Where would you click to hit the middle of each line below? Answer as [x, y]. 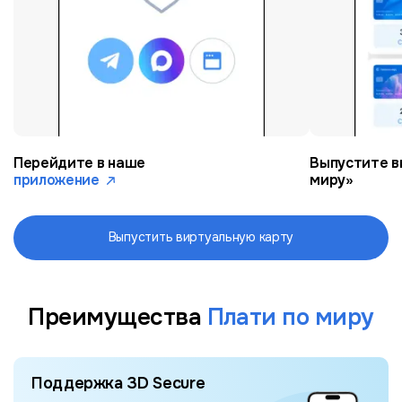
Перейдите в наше [79, 162]
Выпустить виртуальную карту [201, 238]
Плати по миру [290, 317]
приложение [57, 179]
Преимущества [118, 317]
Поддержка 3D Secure [118, 383]
